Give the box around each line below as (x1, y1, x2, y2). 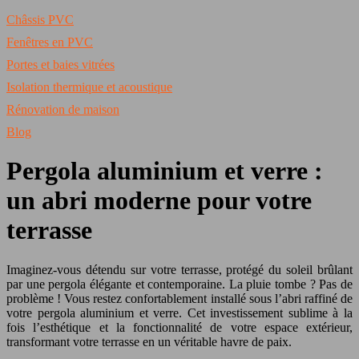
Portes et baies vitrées (6, 58, 115, 71)
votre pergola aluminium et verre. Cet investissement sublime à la (6, 305, 353, 320)
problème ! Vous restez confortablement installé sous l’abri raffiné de (6, 291, 353, 305)
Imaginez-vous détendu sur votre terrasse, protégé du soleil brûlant (6, 262, 353, 276)
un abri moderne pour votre (6, 186, 312, 216)
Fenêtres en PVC (6, 35, 93, 49)
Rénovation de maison (6, 103, 119, 116)
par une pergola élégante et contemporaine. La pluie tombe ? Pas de (6, 276, 353, 291)
